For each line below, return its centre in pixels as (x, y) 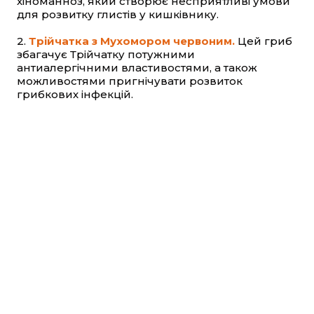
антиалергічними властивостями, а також (137, 68)
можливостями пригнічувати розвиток (130, 81)
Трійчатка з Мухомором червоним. (132, 41)
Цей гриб (264, 41)
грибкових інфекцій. (75, 95)
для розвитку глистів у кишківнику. (118, 15)
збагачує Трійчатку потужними (106, 55)
